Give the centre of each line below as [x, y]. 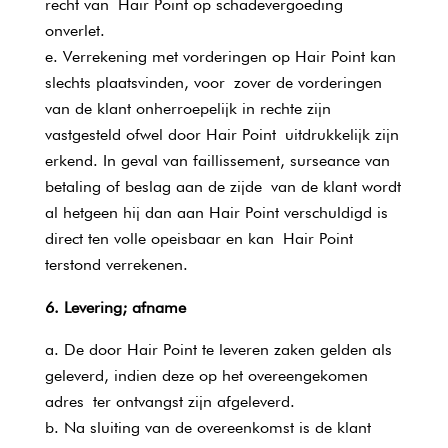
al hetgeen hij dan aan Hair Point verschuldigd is [216, 212]
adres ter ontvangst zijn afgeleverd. [169, 401]
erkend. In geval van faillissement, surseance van [217, 160]
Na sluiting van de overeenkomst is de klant [217, 427]
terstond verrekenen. [116, 264]
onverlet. [74, 30]
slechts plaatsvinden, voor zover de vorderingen [213, 82]
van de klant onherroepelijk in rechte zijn [187, 108]
